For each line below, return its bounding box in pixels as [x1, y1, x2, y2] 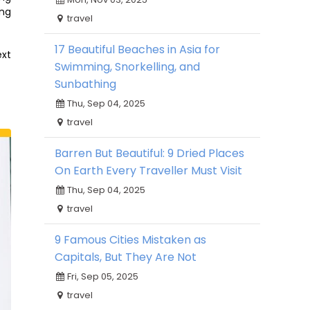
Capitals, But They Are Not [55, 249, 197, 265]
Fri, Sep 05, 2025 [65, 270, 138, 283]
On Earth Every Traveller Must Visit [55, 163, 242, 179]
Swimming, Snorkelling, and [55, 59, 200, 75]
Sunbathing [55, 76, 116, 92]
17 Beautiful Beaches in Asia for [55, 42, 220, 57]
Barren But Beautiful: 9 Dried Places [55, 145, 244, 161]
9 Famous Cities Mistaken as [55, 232, 206, 248]
